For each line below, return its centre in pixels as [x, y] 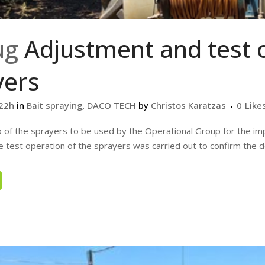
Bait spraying [54, 106]
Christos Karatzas [188, 106]
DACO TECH [112, 106]
